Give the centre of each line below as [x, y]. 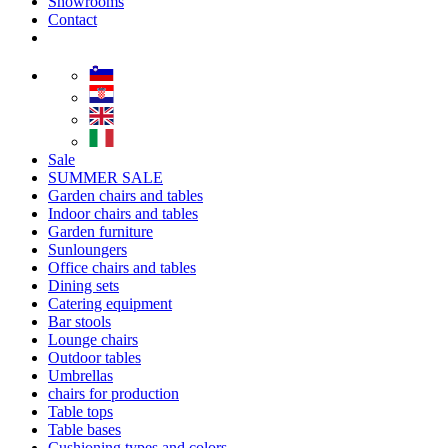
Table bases [84, 429]
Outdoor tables [94, 357]
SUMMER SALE [105, 177]
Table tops [80, 411]
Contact [72, 19]
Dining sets [83, 285]
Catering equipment [110, 303]
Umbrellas [80, 375]
